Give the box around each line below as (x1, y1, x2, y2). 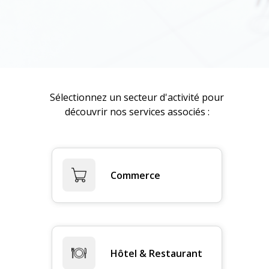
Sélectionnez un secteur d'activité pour (50, 90, 225, 104)
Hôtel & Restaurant (110, 247, 203, 261)
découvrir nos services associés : (64, 104, 210, 118)
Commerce (110, 169, 161, 183)
